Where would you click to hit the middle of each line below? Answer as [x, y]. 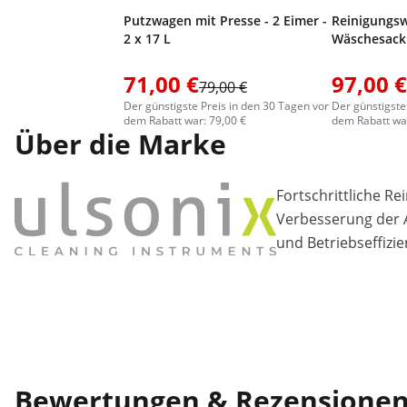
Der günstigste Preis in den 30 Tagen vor [226, 106]
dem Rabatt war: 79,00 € [185, 120]
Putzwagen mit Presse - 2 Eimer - [225, 20]
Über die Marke [120, 144]
